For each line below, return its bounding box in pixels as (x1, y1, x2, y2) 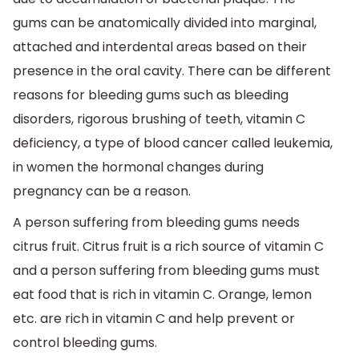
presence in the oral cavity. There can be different (13, 61, 331, 80)
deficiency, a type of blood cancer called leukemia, (13, 133, 333, 152)
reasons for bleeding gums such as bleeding (13, 85, 288, 104)
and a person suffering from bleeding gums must (13, 261, 320, 280)
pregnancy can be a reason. (13, 181, 191, 200)
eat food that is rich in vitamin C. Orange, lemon (13, 285, 312, 305)
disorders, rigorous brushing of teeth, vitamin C (13, 109, 305, 128)
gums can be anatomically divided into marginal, (13, 13, 317, 32)
